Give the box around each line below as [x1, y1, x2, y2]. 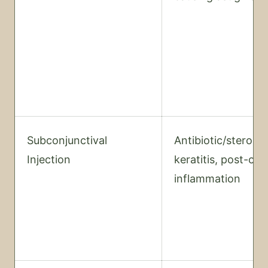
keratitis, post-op [174, 153, 261, 166]
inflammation [174, 172, 240, 185]
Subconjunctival [27, 134, 107, 147]
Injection [27, 153, 71, 166]
